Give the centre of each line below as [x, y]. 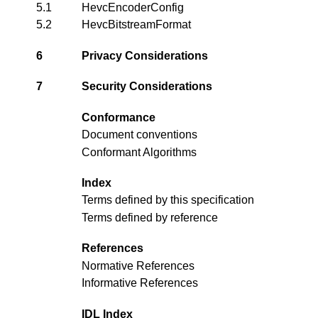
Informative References [140, 283]
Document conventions [139, 135]
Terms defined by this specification [168, 200]
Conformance [119, 117]
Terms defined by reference [150, 217]
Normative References [138, 265]
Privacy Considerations [145, 55]
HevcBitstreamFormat [136, 24]
